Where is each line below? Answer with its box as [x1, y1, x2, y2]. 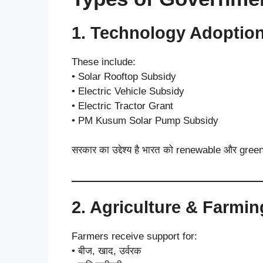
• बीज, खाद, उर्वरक [72, 245, 141, 257]
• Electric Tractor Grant [72, 100, 173, 112]
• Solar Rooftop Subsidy [72, 70, 176, 82]
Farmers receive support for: [72, 230, 197, 242]
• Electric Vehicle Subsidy [72, 85, 184, 97]
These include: [72, 56, 136, 68]
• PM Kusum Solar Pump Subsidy [72, 114, 218, 126]
